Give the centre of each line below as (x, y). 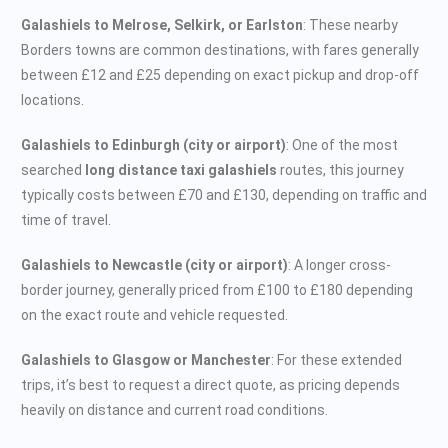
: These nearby (350, 24)
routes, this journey (340, 169)
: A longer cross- (339, 264)
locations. (52, 99)
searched (53, 169)
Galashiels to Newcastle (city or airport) (154, 264)
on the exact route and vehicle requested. (154, 314)
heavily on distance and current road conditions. (174, 409)
